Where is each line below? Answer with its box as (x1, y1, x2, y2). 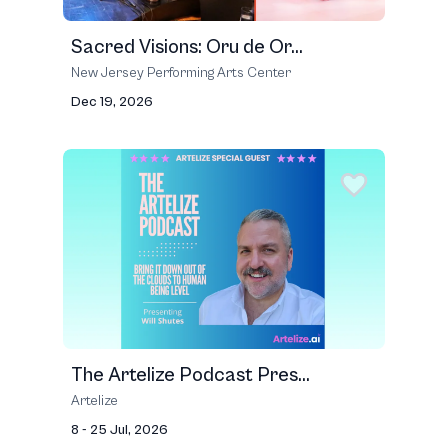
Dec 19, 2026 (71, 94, 153, 110)
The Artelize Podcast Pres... (71, 364, 310, 387)
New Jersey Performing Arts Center (71, 65, 291, 81)
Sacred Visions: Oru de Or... (71, 36, 303, 59)
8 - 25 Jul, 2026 (71, 422, 168, 438)
